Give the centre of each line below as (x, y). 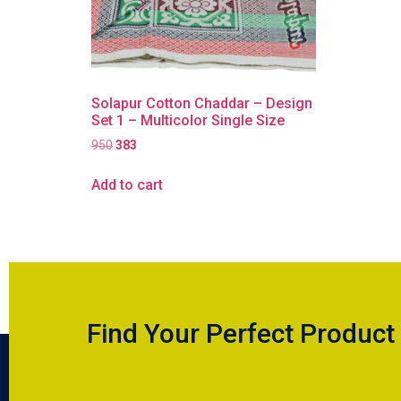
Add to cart (127, 185)
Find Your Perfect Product (241, 334)
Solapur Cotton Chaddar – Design (202, 104)
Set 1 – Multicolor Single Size (188, 121)
